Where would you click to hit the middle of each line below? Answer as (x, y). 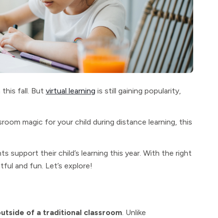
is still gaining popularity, (138, 91)
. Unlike (134, 212)
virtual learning (71, 91)
